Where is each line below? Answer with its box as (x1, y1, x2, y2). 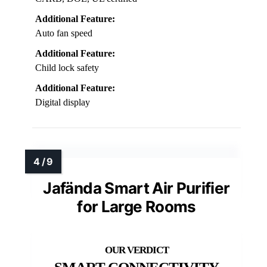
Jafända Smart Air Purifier (43, 179, 230, 198)
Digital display (35, 97, 90, 108)
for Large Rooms (77, 197, 196, 216)
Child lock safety (35, 63, 99, 73)
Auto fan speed (35, 28, 92, 39)
